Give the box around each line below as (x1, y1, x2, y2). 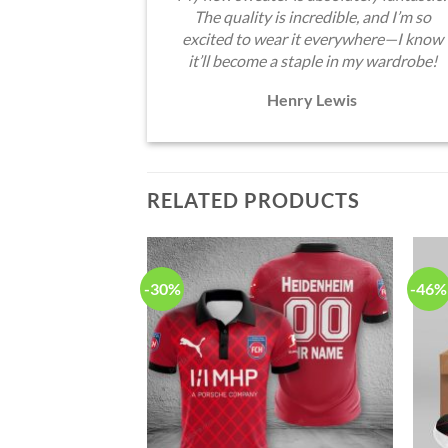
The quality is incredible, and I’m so (193, 6, 431, 26)
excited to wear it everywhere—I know (181, 28, 443, 48)
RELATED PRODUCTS (147, 187, 360, 212)
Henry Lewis (267, 89, 357, 109)
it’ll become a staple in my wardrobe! (187, 50, 437, 70)
